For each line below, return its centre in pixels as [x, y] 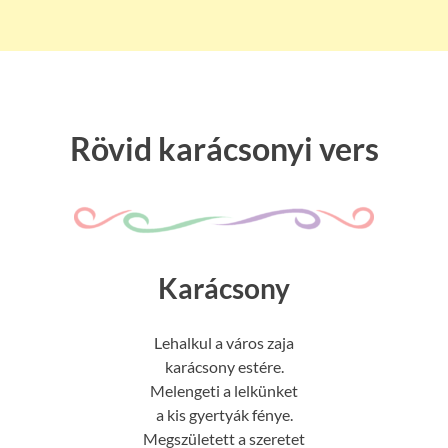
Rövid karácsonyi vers [224, 148]
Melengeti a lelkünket [224, 391]
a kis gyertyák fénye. [224, 415]
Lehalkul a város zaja [224, 343]
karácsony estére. [224, 367]
